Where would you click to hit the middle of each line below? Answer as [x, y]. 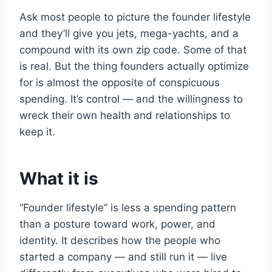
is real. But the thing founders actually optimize [134, 66]
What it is [59, 179]
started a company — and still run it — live [123, 257]
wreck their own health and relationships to [125, 116]
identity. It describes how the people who [120, 241]
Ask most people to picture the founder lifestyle [135, 17]
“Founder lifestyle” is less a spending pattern [128, 208]
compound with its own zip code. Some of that [133, 50]
